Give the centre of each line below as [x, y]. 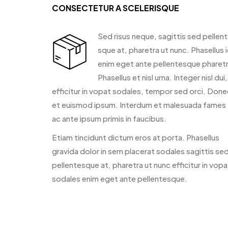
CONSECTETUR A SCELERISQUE [116, 8]
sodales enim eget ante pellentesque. [120, 178]
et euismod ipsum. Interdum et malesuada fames [139, 105]
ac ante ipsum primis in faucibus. [109, 118]
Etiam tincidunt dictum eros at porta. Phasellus [136, 137]
